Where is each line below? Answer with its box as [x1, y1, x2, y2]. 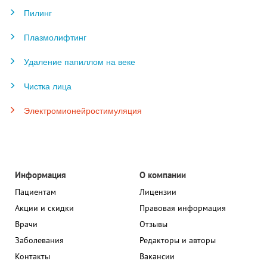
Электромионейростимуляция [24, 104, 142, 117]
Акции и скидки [15, 203, 74, 214]
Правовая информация [139, 203, 226, 214]
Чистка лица [24, 80, 72, 92]
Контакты [15, 251, 50, 262]
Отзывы [139, 219, 167, 230]
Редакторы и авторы [139, 235, 216, 246]
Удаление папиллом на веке [24, 55, 135, 68]
